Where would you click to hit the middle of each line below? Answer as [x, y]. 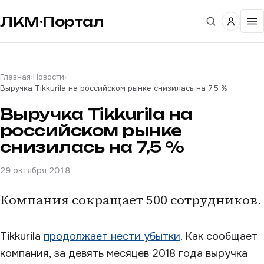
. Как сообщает [219, 236]
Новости [49, 77]
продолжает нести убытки [112, 236]
